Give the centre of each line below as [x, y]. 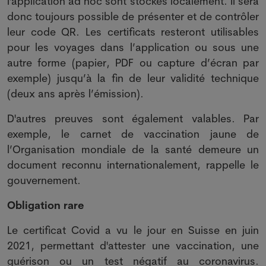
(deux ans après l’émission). [75, 94]
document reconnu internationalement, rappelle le [133, 165]
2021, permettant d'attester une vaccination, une [133, 246]
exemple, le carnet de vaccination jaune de [133, 134]
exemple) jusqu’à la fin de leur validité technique [133, 78]
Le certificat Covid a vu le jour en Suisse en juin [133, 230]
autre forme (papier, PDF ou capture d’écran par [133, 63]
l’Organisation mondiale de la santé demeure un [133, 149]
